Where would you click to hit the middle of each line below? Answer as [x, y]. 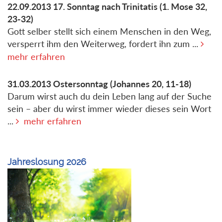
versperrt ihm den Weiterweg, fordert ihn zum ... [104, 44]
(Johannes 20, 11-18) [151, 84]
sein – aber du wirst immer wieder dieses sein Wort [109, 109]
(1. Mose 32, [183, 7]
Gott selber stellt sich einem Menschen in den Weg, [109, 31]
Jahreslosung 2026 [47, 162]
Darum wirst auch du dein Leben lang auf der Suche [110, 96]
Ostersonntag [81, 84]
